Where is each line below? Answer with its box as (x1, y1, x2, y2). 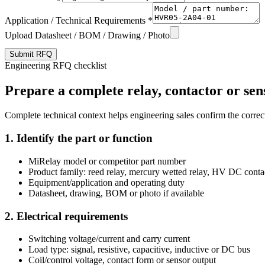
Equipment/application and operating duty (28, 177, 185, 188)
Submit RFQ (9, 49, 52, 59)
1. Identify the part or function (5, 132, 153, 145)
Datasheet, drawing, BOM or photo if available (28, 188, 204, 198)
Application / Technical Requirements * (5, 15, 153, 25)
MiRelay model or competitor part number (28, 156, 186, 166)
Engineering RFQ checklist (5, 60, 106, 70)
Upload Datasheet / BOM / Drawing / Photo (5, 30, 170, 40)
